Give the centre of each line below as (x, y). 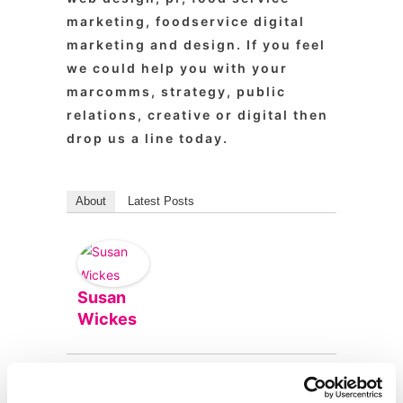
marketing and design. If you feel (196, 45)
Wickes (107, 319)
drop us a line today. (148, 138)
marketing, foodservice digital (186, 21)
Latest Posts (161, 201)
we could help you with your (177, 68)
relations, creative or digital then (197, 115)
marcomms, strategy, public (176, 91)
